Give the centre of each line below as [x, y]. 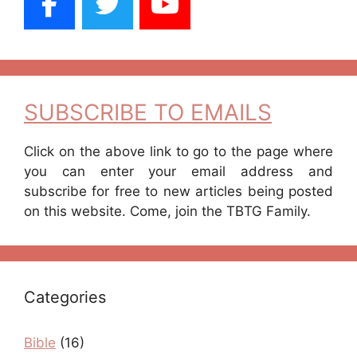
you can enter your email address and [178, 171]
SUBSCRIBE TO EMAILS [148, 112]
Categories [65, 297]
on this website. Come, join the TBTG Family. [167, 211]
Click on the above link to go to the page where [178, 151]
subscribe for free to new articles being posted [178, 191]
